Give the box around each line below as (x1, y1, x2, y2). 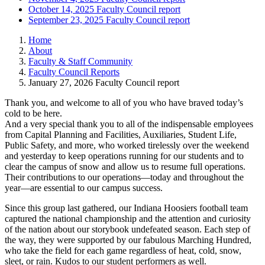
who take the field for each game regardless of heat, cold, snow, (5, 245, 241, 256)
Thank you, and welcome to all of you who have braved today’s (5, 97, 243, 108)
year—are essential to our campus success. (5, 182, 163, 193)
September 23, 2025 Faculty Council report (28, 14, 190, 25)
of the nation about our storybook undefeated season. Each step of (5, 224, 250, 234)
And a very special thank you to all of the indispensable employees (5, 118, 253, 129)
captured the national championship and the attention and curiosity (5, 213, 251, 224)
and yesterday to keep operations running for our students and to (5, 150, 244, 161)
